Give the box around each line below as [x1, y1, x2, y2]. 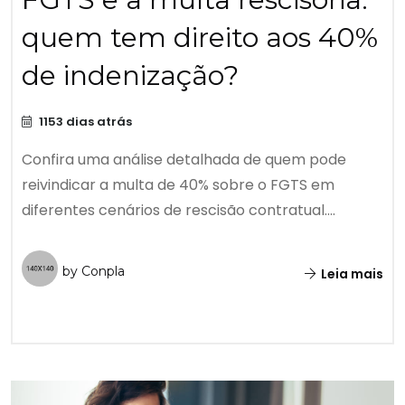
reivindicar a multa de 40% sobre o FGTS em [22, 174, 334, 196]
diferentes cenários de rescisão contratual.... [22, 200, 335, 221]
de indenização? [22, 59, 239, 93]
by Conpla [62, 263, 125, 280]
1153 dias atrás [36, 113, 132, 131]
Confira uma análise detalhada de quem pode [22, 149, 346, 171]
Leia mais [318, 265, 383, 284]
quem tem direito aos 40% [22, 21, 378, 55]
